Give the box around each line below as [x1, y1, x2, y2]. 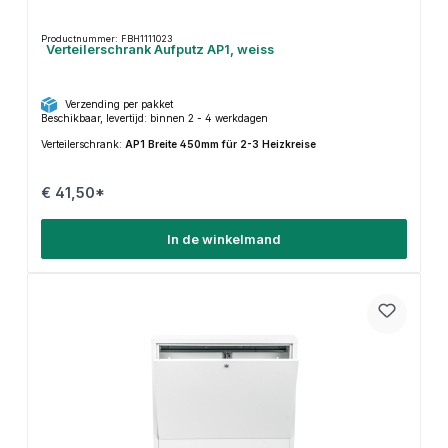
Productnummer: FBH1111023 [40, 33, 172, 45]
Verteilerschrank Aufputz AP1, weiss [45, 42, 274, 58]
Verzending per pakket [64, 97, 173, 110]
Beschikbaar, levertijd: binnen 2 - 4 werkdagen [40, 112, 268, 125]
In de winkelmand [167, 231, 281, 247]
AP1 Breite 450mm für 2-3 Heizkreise [124, 138, 316, 151]
